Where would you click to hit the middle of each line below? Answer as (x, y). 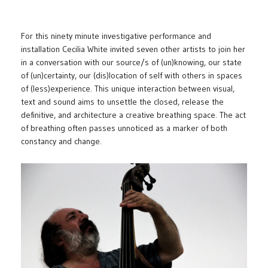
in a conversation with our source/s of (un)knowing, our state (131, 63)
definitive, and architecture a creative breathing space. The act (133, 115)
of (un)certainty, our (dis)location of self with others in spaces (132, 76)
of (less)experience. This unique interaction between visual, (128, 89)
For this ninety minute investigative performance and (116, 36)
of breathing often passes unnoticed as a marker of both (124, 128)
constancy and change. (61, 141)
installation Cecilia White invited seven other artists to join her (133, 49)
